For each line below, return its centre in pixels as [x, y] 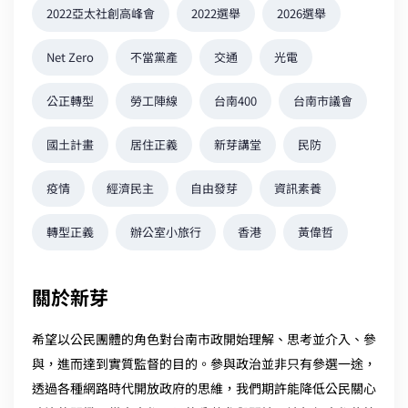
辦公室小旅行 [166, 231]
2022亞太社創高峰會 [101, 13]
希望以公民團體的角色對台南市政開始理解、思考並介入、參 [204, 338]
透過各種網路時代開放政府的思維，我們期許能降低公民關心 [204, 388]
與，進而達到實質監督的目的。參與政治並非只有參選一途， [204, 363]
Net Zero [70, 56]
